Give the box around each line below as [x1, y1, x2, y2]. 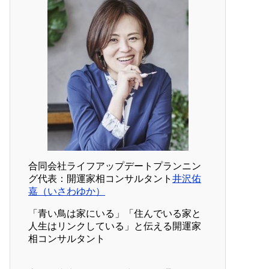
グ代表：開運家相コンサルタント [28, 174, 172, 184]
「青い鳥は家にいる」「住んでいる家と [28, 208, 201, 219]
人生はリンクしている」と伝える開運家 [28, 221, 201, 232]
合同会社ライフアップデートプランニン [28, 161, 201, 172]
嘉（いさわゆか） [28, 186, 105, 197]
